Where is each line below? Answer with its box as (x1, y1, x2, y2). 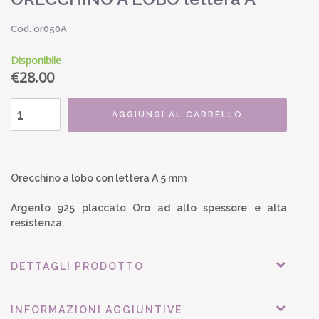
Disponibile (11, 53, 61, 67)
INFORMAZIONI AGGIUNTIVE (11, 303, 182, 315)
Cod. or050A (11, 23, 67, 34)
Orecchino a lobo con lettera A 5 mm (11, 172, 187, 184)
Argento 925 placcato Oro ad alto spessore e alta (11, 202, 287, 214)
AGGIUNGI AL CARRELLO (112, 109, 243, 120)
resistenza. (11, 216, 64, 229)
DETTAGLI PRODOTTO (11, 260, 144, 272)
